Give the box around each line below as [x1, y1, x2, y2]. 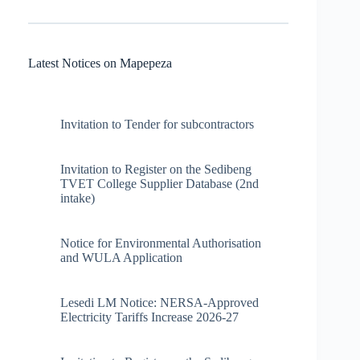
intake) [60, 190, 95, 205]
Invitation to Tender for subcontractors [60, 117, 254, 131]
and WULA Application [60, 250, 182, 264]
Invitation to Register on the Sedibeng [60, 162, 252, 176]
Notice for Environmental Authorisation [60, 235, 261, 250]
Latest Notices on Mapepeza [28, 55, 172, 70]
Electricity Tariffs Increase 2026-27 [60, 309, 239, 324]
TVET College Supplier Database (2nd [60, 176, 259, 190]
